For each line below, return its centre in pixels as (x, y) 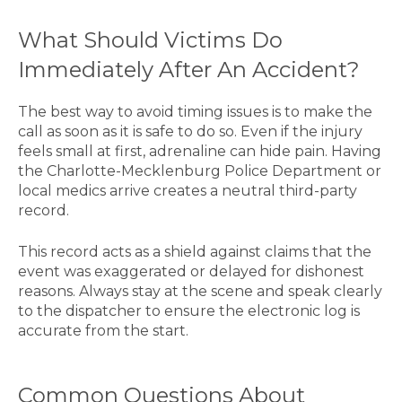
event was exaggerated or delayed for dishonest (191, 271)
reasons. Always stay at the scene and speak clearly (200, 291)
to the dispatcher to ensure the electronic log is (189, 310)
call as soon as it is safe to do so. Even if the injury (190, 131)
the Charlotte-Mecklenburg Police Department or (200, 170)
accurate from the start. (103, 330)
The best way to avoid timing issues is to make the (195, 111)
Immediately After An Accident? (189, 69)
